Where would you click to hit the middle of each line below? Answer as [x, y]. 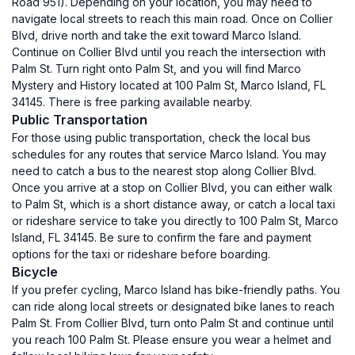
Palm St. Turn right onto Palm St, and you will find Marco [157, 69]
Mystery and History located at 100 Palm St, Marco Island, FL [169, 85]
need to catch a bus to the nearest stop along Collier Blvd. [164, 171]
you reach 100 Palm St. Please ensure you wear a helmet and [172, 340]
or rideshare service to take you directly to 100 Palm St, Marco [175, 221]
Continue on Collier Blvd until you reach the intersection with [169, 52]
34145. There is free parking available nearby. [132, 102]
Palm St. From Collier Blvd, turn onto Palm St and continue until [173, 323]
